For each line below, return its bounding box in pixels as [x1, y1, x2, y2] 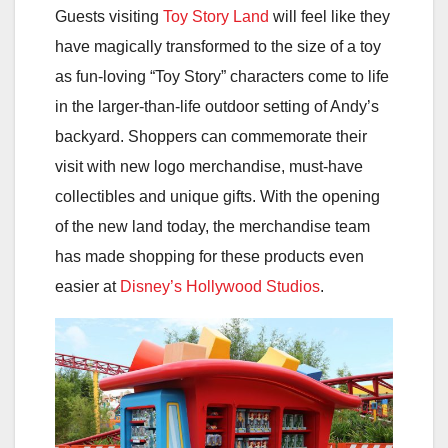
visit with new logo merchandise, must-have [55, 157, 363, 175]
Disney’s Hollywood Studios [120, 277, 320, 295]
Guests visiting [55, 7, 163, 25]
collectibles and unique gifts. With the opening [55, 187, 380, 205]
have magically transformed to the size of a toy [55, 37, 381, 55]
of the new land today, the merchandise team [55, 217, 370, 235]
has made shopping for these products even [55, 247, 364, 265]
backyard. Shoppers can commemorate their [55, 127, 367, 145]
